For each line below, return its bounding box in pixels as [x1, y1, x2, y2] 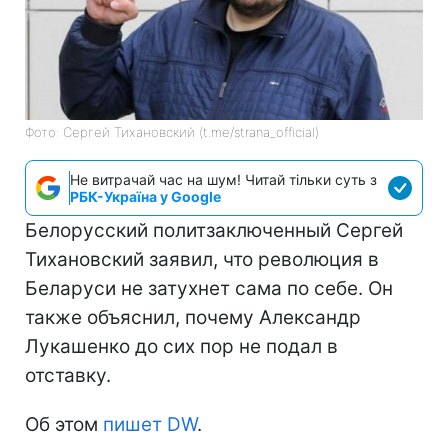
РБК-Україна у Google [70, 187, 221, 205]
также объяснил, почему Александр [25, 305, 361, 329]
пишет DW [98, 412, 197, 436]
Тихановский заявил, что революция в [25, 247, 379, 271]
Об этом [25, 412, 98, 436]
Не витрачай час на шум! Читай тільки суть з [70, 170, 377, 188]
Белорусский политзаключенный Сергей [25, 218, 403, 242]
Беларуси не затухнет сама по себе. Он [25, 276, 393, 300]
